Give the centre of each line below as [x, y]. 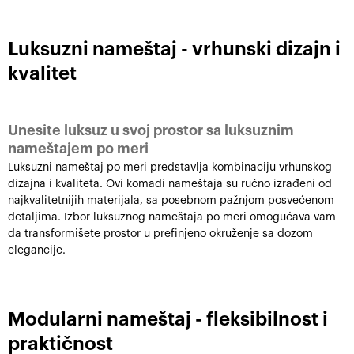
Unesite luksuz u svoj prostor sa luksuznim [151, 130]
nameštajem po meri [78, 149]
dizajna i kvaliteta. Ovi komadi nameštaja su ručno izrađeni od [170, 184]
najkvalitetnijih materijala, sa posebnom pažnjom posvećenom [171, 201]
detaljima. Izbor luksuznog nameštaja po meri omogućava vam [172, 217]
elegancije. [37, 250]
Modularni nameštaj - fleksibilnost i [168, 319]
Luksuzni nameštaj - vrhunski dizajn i [174, 49]
